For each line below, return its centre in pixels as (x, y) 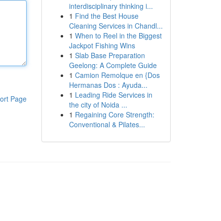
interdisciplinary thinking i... (111, 6)
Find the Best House (107, 16)
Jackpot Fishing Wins (102, 45)
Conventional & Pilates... (107, 124)
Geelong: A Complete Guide (113, 65)
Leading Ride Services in (113, 95)
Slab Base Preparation (110, 55)
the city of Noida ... (98, 105)
